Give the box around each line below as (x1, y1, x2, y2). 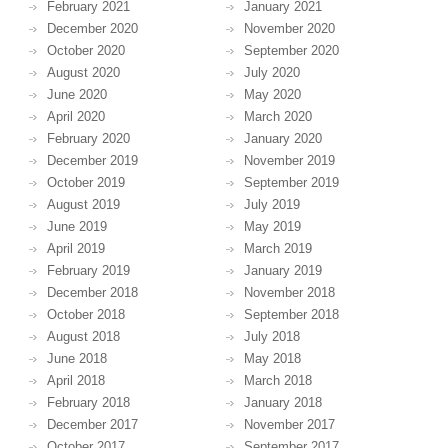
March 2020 (243, 108, 312, 124)
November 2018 (243, 284, 335, 300)
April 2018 (46, 372, 105, 388)
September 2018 (243, 306, 339, 322)
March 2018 (243, 372, 312, 388)
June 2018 (46, 350, 107, 366)
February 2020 (46, 130, 130, 146)
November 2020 (243, 20, 335, 36)
